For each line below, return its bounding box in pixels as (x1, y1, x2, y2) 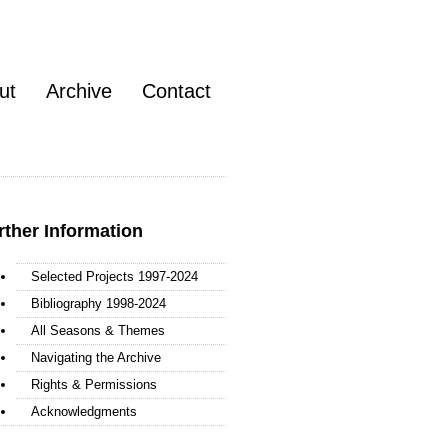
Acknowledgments (31, 403, 137, 419)
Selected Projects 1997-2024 (31, 268, 198, 284)
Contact (142, 80, 211, 102)
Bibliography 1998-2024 (31, 295, 166, 311)
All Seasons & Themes (31, 322, 165, 338)
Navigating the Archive (31, 349, 161, 365)
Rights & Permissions (31, 376, 157, 392)
